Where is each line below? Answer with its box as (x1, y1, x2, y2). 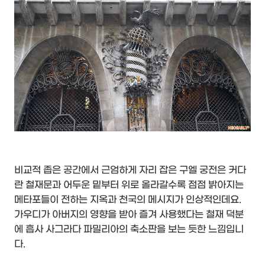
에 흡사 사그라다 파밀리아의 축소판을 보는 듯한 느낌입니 (14, 224, 244, 235)
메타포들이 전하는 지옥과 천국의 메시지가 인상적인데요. (14, 194, 241, 206)
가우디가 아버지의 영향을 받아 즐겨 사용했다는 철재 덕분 (14, 209, 244, 221)
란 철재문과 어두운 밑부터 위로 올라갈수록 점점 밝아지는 (14, 179, 244, 191)
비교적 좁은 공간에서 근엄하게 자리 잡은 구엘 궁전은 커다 (14, 164, 246, 176)
